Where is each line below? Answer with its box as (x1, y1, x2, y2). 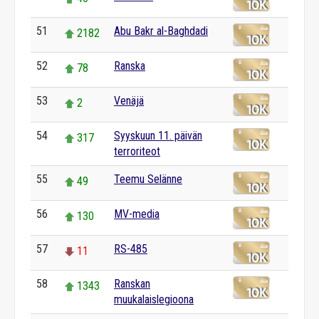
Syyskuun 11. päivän (114, 129, 202, 142)
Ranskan (114, 277, 150, 291)
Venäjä (114, 94, 144, 108)
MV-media (114, 207, 159, 221)
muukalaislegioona (114, 293, 194, 306)
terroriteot (114, 145, 160, 158)
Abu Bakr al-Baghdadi (114, 24, 208, 38)
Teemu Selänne (114, 172, 182, 186)
